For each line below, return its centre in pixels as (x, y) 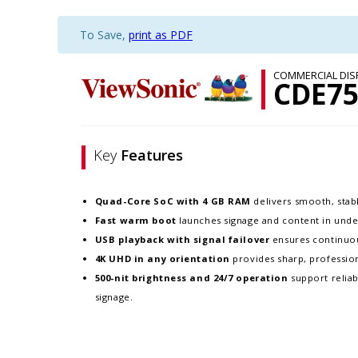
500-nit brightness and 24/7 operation (193, 278)
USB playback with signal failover (183, 240)
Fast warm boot (137, 221)
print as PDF (161, 35)
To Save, (104, 35)
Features (152, 155)
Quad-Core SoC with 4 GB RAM (174, 201)
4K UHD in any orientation (164, 259)
